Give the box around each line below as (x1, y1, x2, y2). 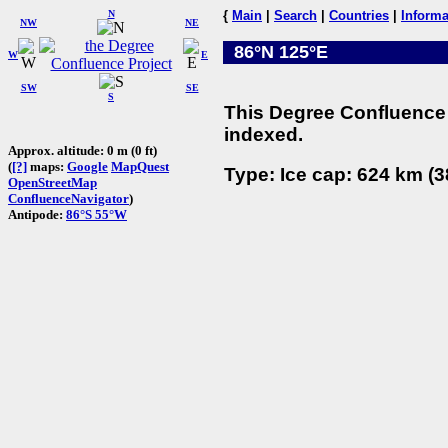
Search (274, 8, 317, 23)
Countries (329, 8, 389, 23)
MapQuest (111, 158, 169, 174)
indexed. (224, 123, 303, 145)
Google (67, 158, 108, 174)
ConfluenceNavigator (8, 190, 129, 206)
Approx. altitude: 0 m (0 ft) (8, 142, 157, 158)
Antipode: (8, 206, 66, 222)
